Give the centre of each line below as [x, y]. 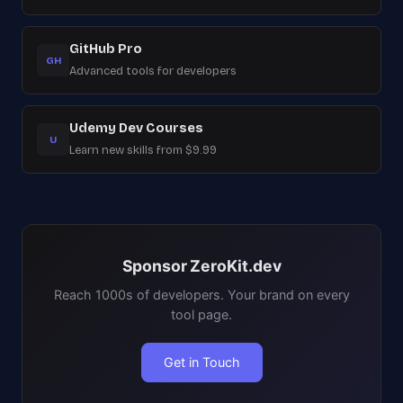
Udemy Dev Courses [136, 128]
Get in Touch [201, 362]
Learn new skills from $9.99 [143, 150]
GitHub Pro [106, 49]
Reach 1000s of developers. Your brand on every [201, 295]
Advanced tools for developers [153, 71]
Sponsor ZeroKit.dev [201, 266]
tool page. [201, 314]
